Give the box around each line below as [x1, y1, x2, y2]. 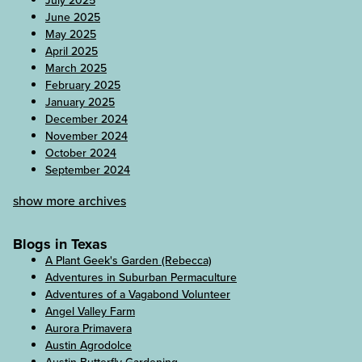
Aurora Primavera [45, 320, 132, 338]
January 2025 [45, 94, 115, 112]
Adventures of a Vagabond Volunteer [45, 286, 230, 304]
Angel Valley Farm [45, 303, 135, 321]
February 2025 [45, 77, 120, 95]
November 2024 [45, 128, 128, 145]
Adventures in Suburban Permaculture [45, 269, 237, 287]
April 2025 [45, 43, 98, 61]
